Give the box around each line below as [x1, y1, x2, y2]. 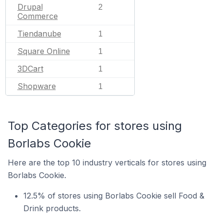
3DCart [17, 64, 43, 73]
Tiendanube [17, 29, 61, 38]
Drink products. [23, 203, 81, 213]
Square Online [17, 46, 70, 56]
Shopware [17, 81, 56, 91]
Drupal [17, 2, 43, 12]
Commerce [17, 11, 58, 21]
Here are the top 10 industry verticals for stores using [8, 158, 206, 167]
